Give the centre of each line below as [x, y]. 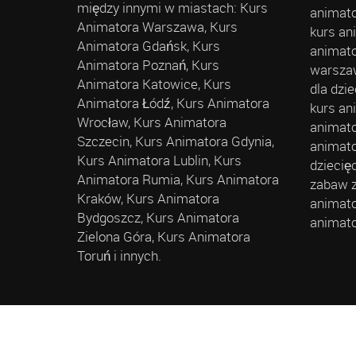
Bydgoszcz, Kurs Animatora [158, 218]
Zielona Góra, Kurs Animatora [164, 237]
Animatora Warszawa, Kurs [157, 27]
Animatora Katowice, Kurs [154, 84]
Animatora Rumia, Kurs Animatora [178, 180]
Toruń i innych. [119, 256]
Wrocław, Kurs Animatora [152, 122]
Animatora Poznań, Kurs [148, 65]
